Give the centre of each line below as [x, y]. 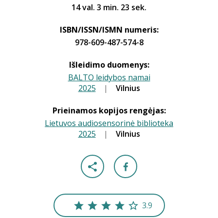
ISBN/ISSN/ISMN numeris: [109, 30]
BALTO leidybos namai [109, 77]
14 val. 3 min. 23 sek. [109, 7]
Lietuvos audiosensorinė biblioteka [109, 123]
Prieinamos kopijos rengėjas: [109, 110]
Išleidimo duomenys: [109, 65]
